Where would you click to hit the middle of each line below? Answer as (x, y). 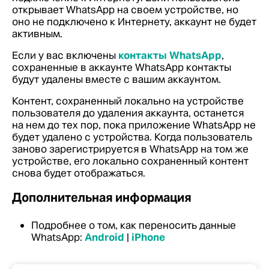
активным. (37, 34)
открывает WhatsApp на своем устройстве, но (125, 10)
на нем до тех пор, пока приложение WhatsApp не (134, 125)
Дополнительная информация (102, 198)
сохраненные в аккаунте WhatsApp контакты (122, 67)
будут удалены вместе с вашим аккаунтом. (116, 79)
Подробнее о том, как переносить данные (134, 225)
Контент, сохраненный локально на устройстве (128, 101)
